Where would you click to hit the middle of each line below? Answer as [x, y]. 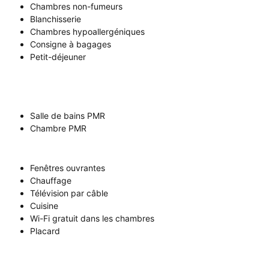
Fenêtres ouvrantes [68, 168]
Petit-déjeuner [58, 57]
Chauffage [51, 180]
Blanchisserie [56, 19]
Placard [45, 231]
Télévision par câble [69, 193]
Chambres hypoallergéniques [87, 32]
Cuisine [44, 206]
